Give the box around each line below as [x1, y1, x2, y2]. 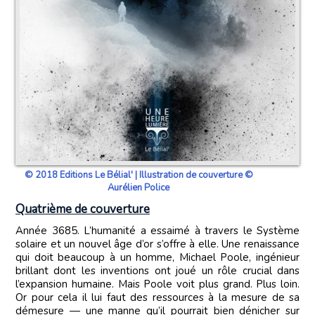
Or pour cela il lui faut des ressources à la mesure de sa [15, 290, 300, 305]
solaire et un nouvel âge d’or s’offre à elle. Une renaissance [15, 237, 300, 252]
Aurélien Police [108, 181, 169, 195]
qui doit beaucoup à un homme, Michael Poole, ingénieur [15, 250, 300, 265]
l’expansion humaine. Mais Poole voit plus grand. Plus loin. [15, 277, 300, 292]
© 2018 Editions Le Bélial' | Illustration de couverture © [24, 169, 253, 182]
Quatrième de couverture [15, 201, 150, 218]
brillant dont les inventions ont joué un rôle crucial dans [15, 264, 300, 278]
